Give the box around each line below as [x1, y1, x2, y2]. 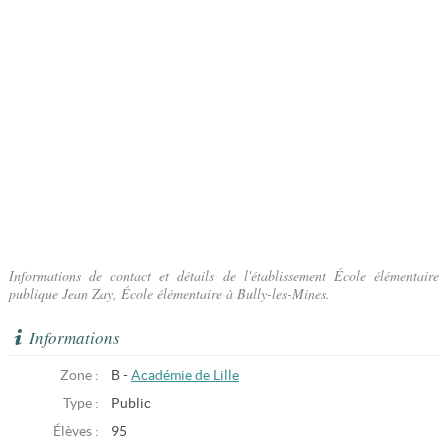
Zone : [59, 368, 99, 383]
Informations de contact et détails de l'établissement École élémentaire [8, 266, 440, 285]
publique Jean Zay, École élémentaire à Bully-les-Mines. [8, 284, 330, 303]
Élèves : [52, 424, 99, 439]
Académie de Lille [130, 368, 239, 383]
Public [110, 396, 151, 411]
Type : [62, 396, 99, 411]
